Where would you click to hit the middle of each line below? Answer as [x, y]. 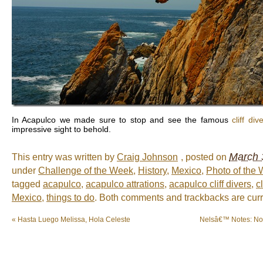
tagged [27, 184]
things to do [70, 197]
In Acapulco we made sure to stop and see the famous [122, 119]
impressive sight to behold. [61, 129]
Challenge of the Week [86, 170]
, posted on [205, 157]
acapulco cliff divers [210, 184]
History [152, 170]
